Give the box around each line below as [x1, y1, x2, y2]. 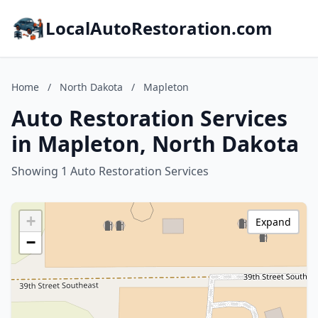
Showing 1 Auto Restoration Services [11, 163, 209, 179]
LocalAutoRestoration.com [45, 16, 273, 40]
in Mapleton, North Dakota [11, 129, 299, 158]
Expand [256, 215, 291, 229]
